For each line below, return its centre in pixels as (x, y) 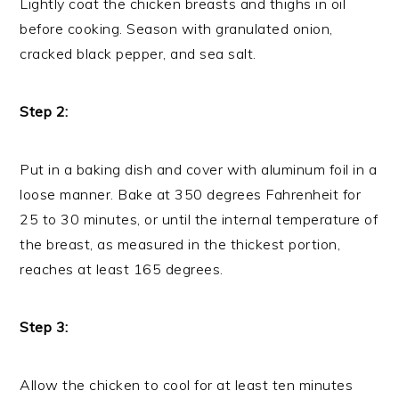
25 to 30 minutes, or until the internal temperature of (199, 220)
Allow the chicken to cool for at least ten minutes (187, 385)
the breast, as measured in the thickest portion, (180, 244)
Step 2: (44, 112)
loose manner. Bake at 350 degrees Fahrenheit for (191, 195)
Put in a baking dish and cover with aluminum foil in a (199, 170)
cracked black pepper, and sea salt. (138, 54)
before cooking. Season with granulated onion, (176, 29)
